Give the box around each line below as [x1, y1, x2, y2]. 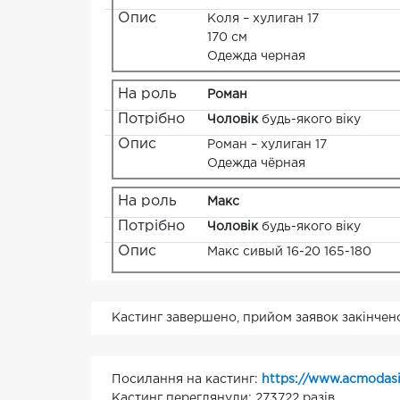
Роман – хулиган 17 [207, 139, 327, 151]
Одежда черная [207, 51, 305, 62]
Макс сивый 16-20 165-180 [207, 246, 371, 258]
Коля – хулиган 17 [207, 13, 319, 25]
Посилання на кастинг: [112, 374, 262, 386]
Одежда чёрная [207, 158, 305, 170]
